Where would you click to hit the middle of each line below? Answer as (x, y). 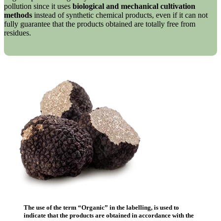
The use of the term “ (53, 208)
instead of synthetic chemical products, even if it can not (120, 15)
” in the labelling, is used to (142, 208)
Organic (93, 208)
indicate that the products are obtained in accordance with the (109, 216)
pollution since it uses (38, 6)
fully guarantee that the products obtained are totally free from (100, 24)
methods (18, 15)
